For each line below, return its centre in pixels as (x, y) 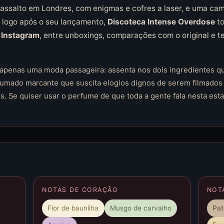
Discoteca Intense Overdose (161, 21)
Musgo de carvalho (140, 208)
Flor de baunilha (73, 208)
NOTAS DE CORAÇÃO (80, 189)
